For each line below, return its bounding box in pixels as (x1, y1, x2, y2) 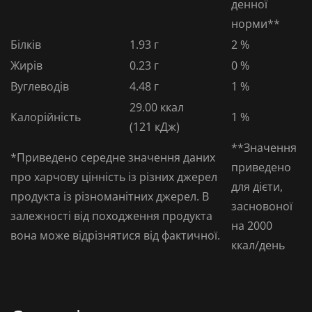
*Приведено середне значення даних (10, 150, 215, 165)
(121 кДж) (130, 119, 180, 134)
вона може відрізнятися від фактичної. (10, 228, 220, 243)
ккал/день (231, 237, 285, 253)
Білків (10, 37, 41, 52)
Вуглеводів (10, 79, 69, 94)
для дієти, (231, 179, 283, 194)
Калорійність (10, 109, 81, 125)
